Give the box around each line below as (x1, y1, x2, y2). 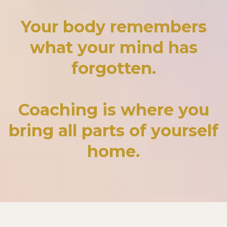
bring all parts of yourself (9, 121, 218, 140)
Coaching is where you (18, 100, 209, 120)
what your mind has (29, 37, 198, 57)
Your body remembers (20, 17, 207, 36)
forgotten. (71, 58, 156, 78)
